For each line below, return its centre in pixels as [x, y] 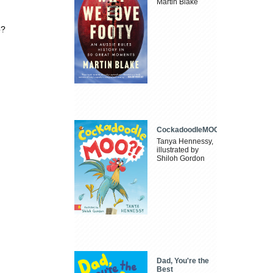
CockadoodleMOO [188, 130]
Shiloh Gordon [181, 159]
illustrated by [178, 150]
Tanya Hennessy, [185, 142]
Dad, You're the [183, 261]
